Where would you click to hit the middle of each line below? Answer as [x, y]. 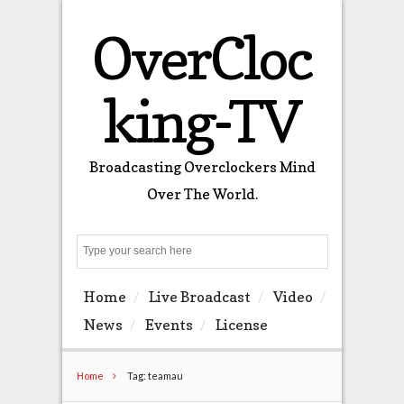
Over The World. [202, 194]
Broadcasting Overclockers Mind [202, 167]
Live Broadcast [199, 297]
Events [169, 325]
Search [335, 252]
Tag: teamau [154, 375]
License [241, 325]
